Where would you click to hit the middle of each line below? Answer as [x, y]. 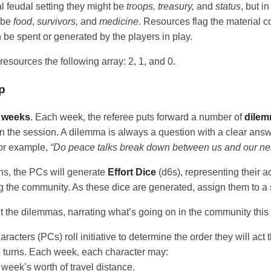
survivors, [57, 22]
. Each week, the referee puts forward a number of [137, 117]
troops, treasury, [160, 7]
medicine [119, 22]
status [228, 7]
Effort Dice [132, 172]
